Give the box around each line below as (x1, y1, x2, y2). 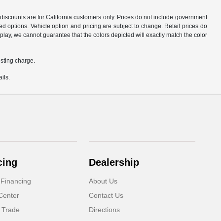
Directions (89, 206, 120, 214)
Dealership (89, 157, 140, 168)
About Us (89, 177, 118, 185)
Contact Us (89, 191, 124, 199)
